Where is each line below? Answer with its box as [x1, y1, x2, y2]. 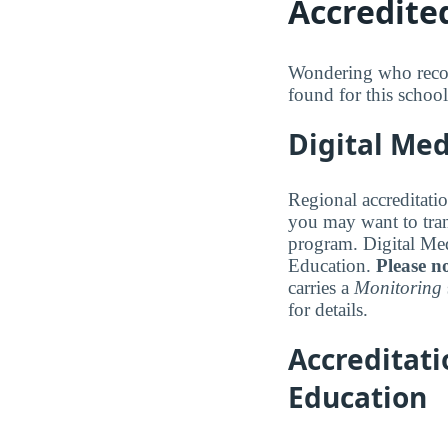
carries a [288, 276, 354, 298]
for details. [288, 298, 368, 320]
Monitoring [354, 276, 442, 298]
